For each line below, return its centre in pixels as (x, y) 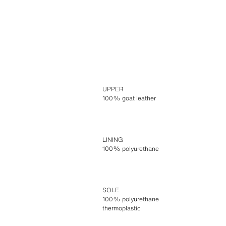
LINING (112, 139)
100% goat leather (129, 98)
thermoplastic (121, 208)
